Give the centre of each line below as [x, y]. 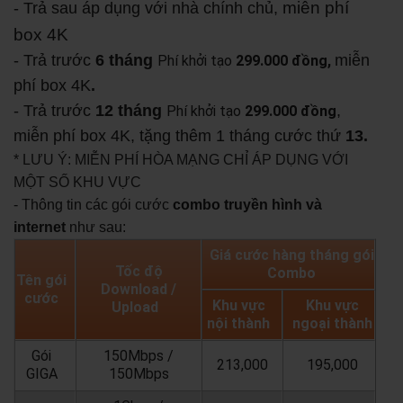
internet [40, 227]
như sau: [96, 227]
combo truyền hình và [246, 204]
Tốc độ [139, 271]
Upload [139, 307]
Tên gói [42, 280]
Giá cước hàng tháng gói [291, 255]
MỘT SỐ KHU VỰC [77, 182]
